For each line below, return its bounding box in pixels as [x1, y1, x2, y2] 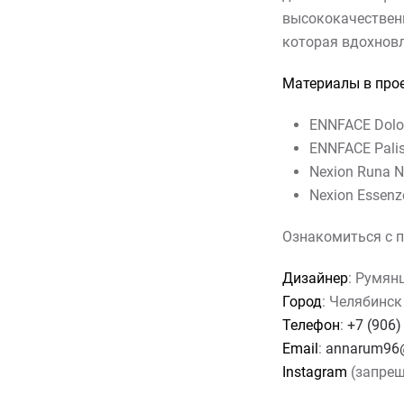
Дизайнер [282, 270, 348, 287]
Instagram [282, 363, 347, 381]
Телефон [282, 317, 340, 334]
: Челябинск [322, 293, 402, 310]
